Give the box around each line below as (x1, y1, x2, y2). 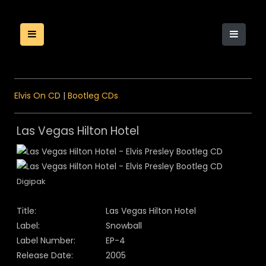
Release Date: (17, 249, 73, 261)
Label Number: (17, 235, 75, 246)
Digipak (17, 176, 46, 187)
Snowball (106, 220, 142, 232)
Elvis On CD (14, 90, 61, 102)
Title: (17, 205, 36, 217)
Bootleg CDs (68, 90, 118, 102)
